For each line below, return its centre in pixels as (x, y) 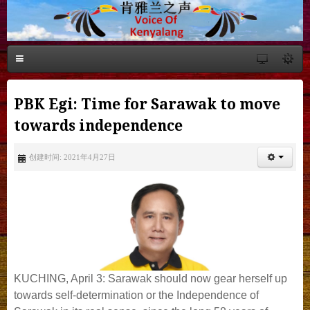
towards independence (98, 126)
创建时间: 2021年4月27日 (72, 157)
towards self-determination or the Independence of (136, 295)
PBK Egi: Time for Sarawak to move (147, 104)
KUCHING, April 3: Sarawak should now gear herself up (151, 278)
